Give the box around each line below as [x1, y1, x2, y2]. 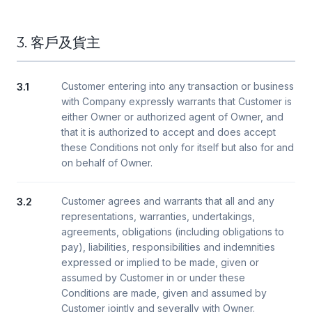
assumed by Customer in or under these [61, 272, 245, 283]
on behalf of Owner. [61, 157, 153, 169]
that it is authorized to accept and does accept [61, 126, 276, 138]
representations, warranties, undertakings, [61, 210, 255, 222]
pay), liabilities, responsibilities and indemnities [61, 241, 275, 253]
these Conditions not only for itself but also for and [61, 141, 294, 153]
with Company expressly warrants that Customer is [61, 95, 292, 107]
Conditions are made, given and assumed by [61, 287, 267, 299]
